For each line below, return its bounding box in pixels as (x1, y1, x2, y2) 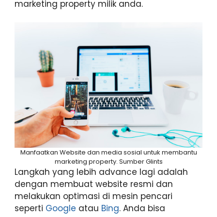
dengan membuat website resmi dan (15, 178, 173, 190)
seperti (15, 202, 46, 215)
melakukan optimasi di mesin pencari (15, 190, 172, 202)
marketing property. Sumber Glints (54, 157, 163, 167)
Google (46, 202, 76, 215)
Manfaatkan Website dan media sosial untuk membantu (20, 148, 197, 157)
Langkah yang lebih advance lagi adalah (15, 166, 188, 178)
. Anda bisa (119, 202, 165, 215)
